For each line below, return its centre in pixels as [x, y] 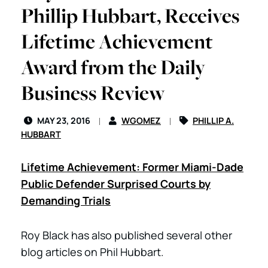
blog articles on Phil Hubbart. [92, 252]
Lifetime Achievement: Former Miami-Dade [132, 167]
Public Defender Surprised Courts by [116, 184]
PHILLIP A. [213, 121]
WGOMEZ [141, 121]
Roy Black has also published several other [127, 235]
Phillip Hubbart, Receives [130, 16]
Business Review [93, 93]
